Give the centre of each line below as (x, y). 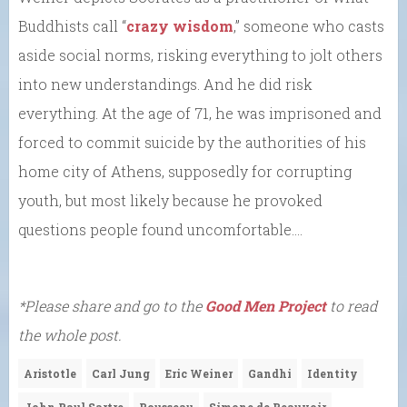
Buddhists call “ (72, 25)
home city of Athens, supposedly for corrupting (185, 171)
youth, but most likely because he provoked (170, 200)
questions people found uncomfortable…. (160, 229)
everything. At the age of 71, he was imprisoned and (200, 113)
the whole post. (70, 334)
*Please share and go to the (112, 305)
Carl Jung (121, 373)
